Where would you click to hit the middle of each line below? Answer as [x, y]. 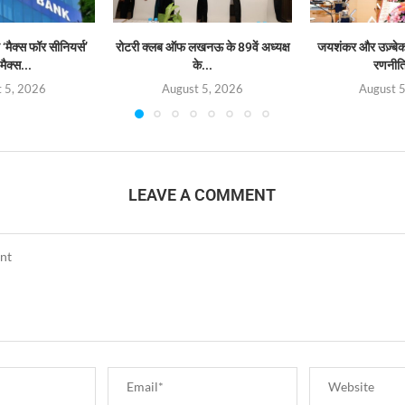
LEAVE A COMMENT [202, 195]
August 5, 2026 [203, 88]
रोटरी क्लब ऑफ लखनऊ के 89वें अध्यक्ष [202, 47]
